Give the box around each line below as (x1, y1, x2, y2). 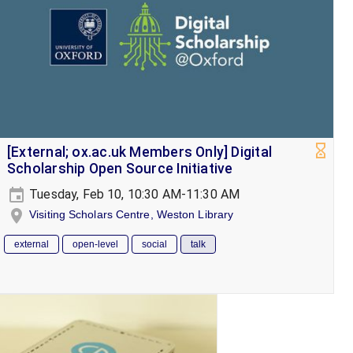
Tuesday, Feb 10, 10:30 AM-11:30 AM (26, 187, 240, 203)
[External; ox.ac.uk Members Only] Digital (7, 144, 273, 161)
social (142, 238, 167, 250)
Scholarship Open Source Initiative (7, 161, 233, 177)
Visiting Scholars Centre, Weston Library (29, 208, 234, 221)
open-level (72, 238, 118, 250)
